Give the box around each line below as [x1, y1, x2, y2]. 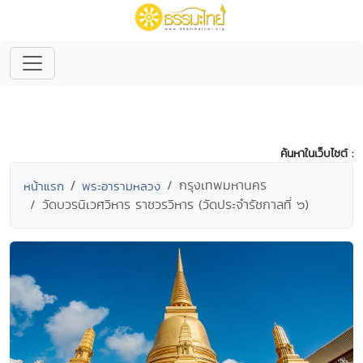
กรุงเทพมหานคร [179, 176, 267, 194]
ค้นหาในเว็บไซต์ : [280, 145, 353, 161]
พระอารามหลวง [82, 177, 160, 194]
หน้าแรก [23, 177, 64, 194]
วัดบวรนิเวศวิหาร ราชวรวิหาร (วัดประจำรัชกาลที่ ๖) [42, 195, 309, 214]
